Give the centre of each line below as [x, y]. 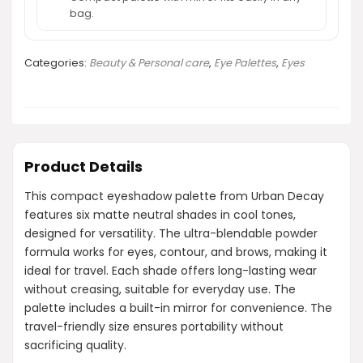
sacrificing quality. [75, 345]
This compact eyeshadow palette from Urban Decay [174, 196]
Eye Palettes [245, 62]
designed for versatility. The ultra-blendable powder [171, 233]
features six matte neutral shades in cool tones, [160, 214]
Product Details [83, 166]
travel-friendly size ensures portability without [154, 326]
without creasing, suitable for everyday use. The [160, 289]
